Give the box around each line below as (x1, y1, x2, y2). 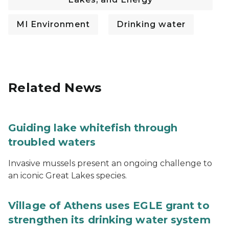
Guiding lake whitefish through (8, 122, 178, 134)
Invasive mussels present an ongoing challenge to (8, 158, 212, 169)
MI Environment (16, 19, 90, 30)
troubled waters (8, 136, 96, 149)
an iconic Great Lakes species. (8, 171, 127, 181)
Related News (8, 80, 102, 96)
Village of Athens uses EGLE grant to (8, 199, 210, 212)
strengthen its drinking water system (8, 214, 211, 226)
